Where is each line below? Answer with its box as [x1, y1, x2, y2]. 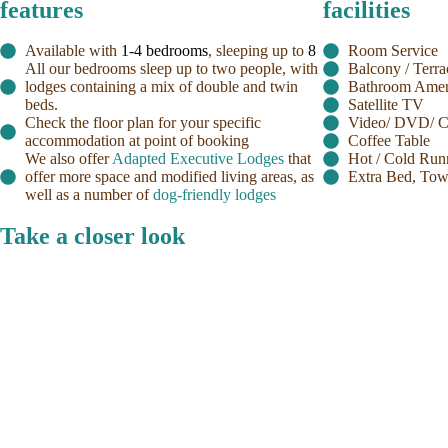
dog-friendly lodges [153, 185, 276, 203]
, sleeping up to [208, 41, 308, 59]
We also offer [25, 149, 112, 167]
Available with [25, 41, 121, 59]
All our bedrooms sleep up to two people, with [25, 59, 318, 77]
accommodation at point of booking [25, 131, 249, 149]
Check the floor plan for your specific [25, 113, 261, 131]
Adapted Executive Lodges [112, 149, 288, 167]
